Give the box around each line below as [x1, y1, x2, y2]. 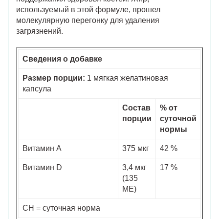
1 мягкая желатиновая [85, 73, 168, 82]
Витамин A [22, 144, 62, 153]
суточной [160, 114, 197, 123]
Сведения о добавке [22, 54, 102, 63]
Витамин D [22, 163, 62, 172]
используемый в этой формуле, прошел [16, 5, 160, 14]
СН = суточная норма [22, 203, 100, 212]
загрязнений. [16, 26, 63, 35]
